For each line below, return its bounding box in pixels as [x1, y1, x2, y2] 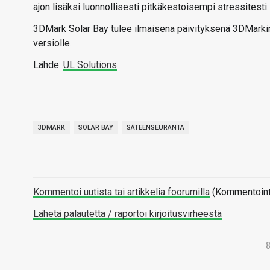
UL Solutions [63, 59, 117, 71]
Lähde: [33, 59, 63, 71]
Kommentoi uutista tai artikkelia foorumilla [33, 186, 210, 198]
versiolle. [33, 37, 72, 49]
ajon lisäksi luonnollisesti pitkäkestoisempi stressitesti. [33, 1, 269, 13]
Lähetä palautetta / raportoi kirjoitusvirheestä [33, 208, 222, 219]
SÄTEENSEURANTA [127, 124, 184, 131]
